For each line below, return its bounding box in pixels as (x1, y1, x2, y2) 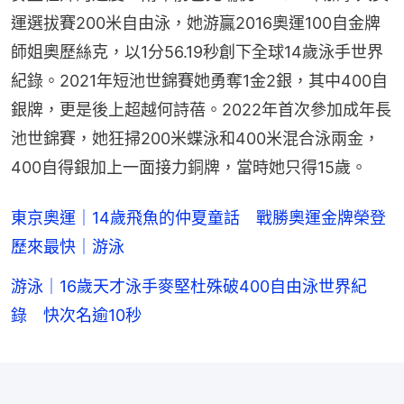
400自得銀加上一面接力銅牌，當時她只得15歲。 (11, 158, 367, 178)
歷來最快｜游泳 (11, 237, 124, 257)
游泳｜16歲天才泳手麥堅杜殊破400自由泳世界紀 (11, 277, 367, 297)
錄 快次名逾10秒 (11, 306, 142, 326)
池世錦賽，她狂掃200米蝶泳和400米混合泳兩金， (11, 129, 380, 149)
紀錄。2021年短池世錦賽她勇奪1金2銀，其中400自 (11, 71, 388, 91)
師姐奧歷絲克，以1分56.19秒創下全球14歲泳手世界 (11, 42, 383, 62)
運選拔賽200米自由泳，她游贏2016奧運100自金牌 (11, 14, 381, 33)
